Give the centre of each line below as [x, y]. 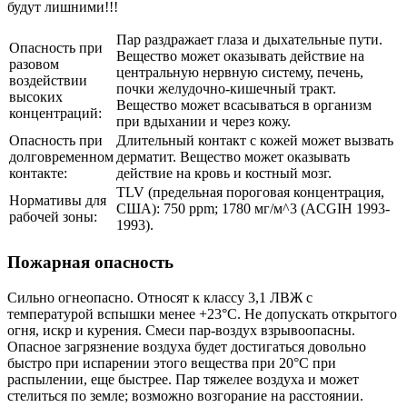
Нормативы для [58, 201]
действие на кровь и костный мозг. [224, 174]
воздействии [48, 81]
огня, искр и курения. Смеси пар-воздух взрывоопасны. [181, 330]
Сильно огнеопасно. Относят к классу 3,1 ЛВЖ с [160, 297]
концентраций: [55, 114]
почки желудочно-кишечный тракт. [226, 89]
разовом [34, 65]
